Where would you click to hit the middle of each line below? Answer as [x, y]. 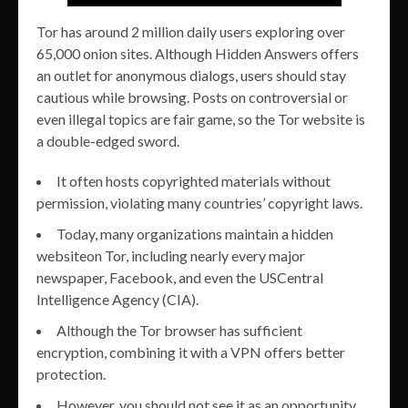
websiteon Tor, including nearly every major [171, 256]
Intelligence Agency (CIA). [117, 300]
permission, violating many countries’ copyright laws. [199, 203]
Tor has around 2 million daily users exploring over [191, 32]
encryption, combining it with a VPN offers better [191, 352]
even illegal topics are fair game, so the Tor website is [201, 119]
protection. [71, 374]
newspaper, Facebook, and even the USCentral [180, 278]
